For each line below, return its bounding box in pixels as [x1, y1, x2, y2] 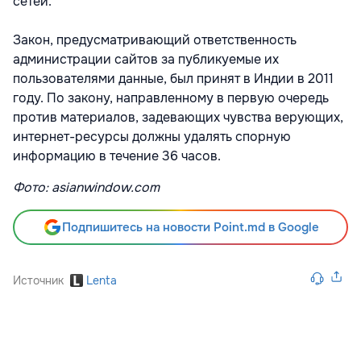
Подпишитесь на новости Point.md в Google [61, 219, 319, 235]
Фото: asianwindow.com [13, 179, 160, 196]
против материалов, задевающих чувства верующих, [13, 109, 343, 126]
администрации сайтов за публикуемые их [13, 51, 279, 68]
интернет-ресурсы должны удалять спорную [13, 128, 291, 145]
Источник [13, 273, 64, 288]
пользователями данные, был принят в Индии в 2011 [13, 70, 334, 87]
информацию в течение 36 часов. [13, 147, 221, 164]
